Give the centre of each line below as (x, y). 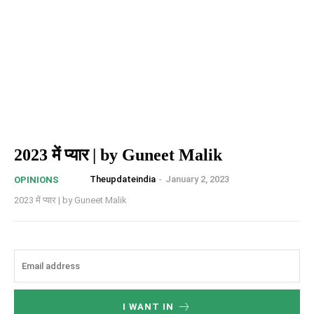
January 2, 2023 (197, 179)
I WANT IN (148, 306)
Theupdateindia (123, 179)
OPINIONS (36, 179)
